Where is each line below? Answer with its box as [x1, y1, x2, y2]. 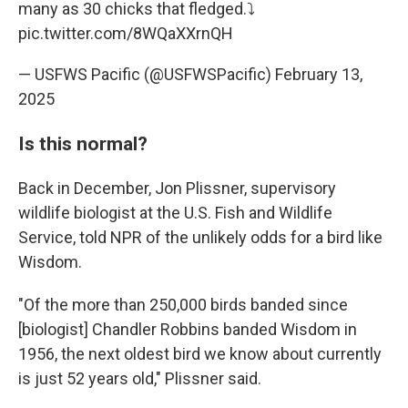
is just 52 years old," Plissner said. [18, 369, 261, 389]
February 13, [275, 65, 362, 85]
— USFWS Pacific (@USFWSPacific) [18, 65, 275, 85]
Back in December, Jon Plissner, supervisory [18, 178, 336, 199]
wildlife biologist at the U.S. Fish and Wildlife [18, 203, 332, 223]
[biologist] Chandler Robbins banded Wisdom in [18, 320, 357, 340]
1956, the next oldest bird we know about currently [18, 344, 382, 364]
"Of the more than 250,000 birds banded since [18, 295, 348, 315]
